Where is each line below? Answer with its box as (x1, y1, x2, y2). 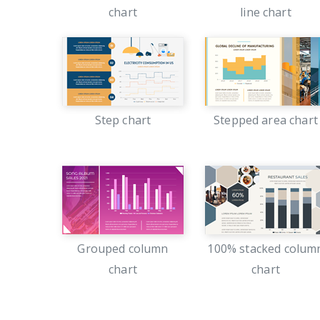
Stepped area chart (214, 112, 318, 128)
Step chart (94, 112, 151, 128)
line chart (240, 4, 291, 20)
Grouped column (77, 241, 169, 256)
